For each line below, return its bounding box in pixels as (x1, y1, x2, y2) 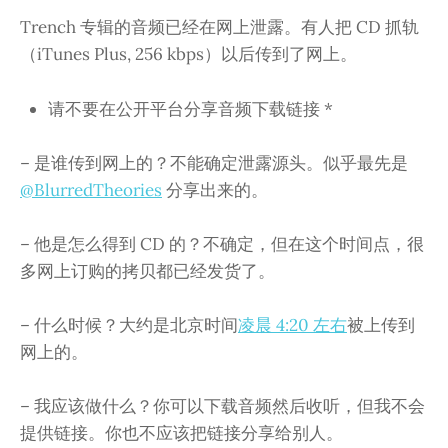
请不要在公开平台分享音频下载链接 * (48, 97, 333, 120)
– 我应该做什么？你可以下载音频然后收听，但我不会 (20, 395, 425, 418)
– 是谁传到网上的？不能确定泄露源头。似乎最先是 (20, 151, 408, 174)
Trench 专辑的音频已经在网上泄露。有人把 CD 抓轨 (20, 16, 419, 39)
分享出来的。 (162, 178, 268, 201)
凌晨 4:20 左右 (238, 314, 347, 337)
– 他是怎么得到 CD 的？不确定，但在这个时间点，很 (20, 232, 424, 255)
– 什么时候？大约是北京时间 (20, 314, 238, 337)
